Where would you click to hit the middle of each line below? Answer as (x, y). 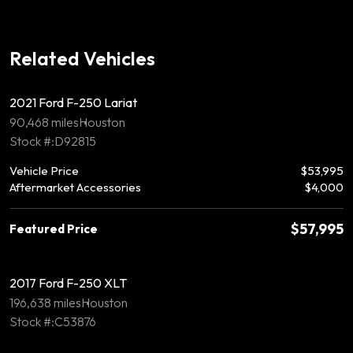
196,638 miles (45, 302)
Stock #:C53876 (53, 321)
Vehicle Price (44, 170)
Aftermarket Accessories (75, 187)
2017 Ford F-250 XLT (68, 282)
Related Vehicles (82, 58)
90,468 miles (44, 122)
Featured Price (54, 229)
